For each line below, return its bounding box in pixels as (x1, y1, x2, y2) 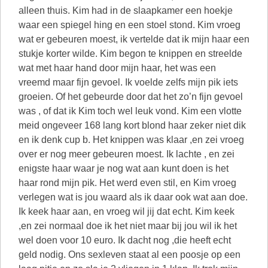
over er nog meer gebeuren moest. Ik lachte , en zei (19, 149, 234, 159)
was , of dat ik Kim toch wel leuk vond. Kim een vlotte (19, 106, 242, 116)
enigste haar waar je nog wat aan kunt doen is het (19, 163, 229, 173)
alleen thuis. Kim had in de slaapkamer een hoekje (19, 5, 233, 16)
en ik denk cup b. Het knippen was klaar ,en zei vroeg (19, 135, 244, 145)
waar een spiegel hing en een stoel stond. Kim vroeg (19, 20, 240, 30)
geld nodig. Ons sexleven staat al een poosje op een (19, 249, 240, 260)
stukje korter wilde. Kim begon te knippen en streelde (19, 48, 242, 59)
